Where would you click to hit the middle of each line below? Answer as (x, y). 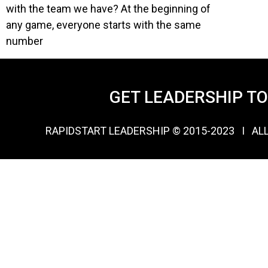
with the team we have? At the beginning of (108, 8)
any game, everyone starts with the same (103, 25)
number (25, 41)
